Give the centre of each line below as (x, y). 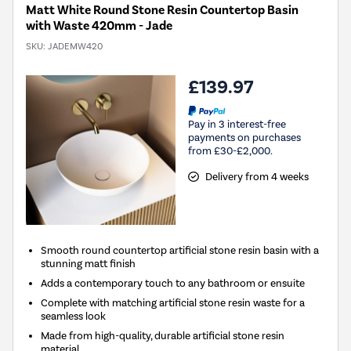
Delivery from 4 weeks (257, 176)
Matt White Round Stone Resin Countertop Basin (162, 11)
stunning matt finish (89, 264)
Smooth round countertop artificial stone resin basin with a (180, 250)
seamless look (74, 316)
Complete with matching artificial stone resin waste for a (173, 303)
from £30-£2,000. (230, 150)
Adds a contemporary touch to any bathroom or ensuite (173, 283)
